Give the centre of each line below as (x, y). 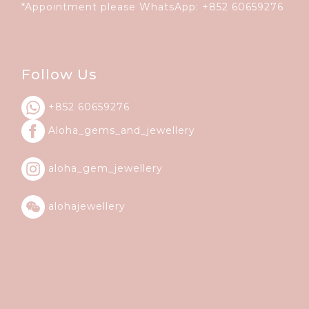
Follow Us (59, 74)
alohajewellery (85, 206)
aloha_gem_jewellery (106, 168)
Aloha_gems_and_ (98, 130)
